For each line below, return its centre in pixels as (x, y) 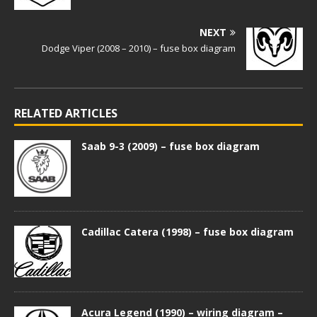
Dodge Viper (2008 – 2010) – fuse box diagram (139, 48)
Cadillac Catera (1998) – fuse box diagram (188, 232)
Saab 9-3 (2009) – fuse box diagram (171, 146)
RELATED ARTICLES (66, 113)
